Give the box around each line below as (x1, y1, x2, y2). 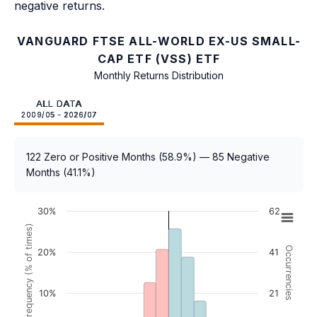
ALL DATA (35, 97, 82, 109)
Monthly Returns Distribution (94, 69, 224, 81)
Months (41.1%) (26, 166, 96, 178)
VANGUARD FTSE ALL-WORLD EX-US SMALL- (17, 33, 301, 48)
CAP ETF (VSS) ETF (97, 51, 221, 66)
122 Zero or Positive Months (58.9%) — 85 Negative (26, 150, 270, 163)
